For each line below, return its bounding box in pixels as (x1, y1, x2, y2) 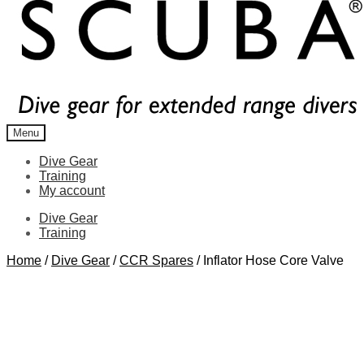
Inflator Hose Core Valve (203, 253, 344, 267)
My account (39, 184, 105, 197)
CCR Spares (119, 253, 193, 267)
